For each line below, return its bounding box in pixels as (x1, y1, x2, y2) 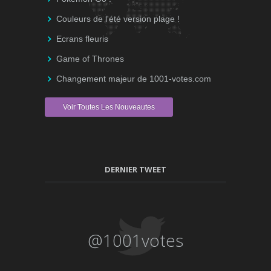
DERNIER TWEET (105, 164, 166, 175)
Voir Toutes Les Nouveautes (63, 103, 155, 112)
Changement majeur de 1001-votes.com (56, 74, 211, 84)
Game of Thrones (56, 54, 124, 64)
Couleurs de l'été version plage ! (56, 14, 180, 24)
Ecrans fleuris (56, 34, 108, 44)
